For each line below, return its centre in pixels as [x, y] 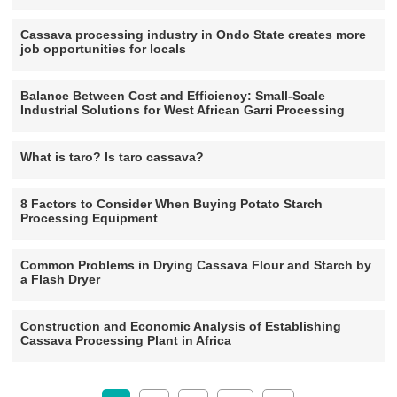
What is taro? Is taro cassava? [113, 157]
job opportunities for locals [104, 49]
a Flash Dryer [61, 279]
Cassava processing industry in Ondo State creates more [194, 35]
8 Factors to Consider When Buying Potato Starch [172, 204]
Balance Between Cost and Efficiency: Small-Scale [173, 96]
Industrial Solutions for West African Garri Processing [183, 110]
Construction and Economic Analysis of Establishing [181, 326]
